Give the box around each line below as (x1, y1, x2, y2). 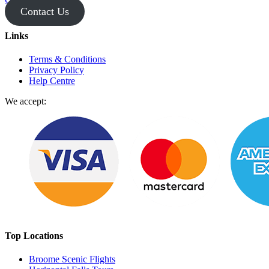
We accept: (5, 96, 46, 107)
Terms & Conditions (29, 54, 106, 65)
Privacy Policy (29, 65, 84, 76)
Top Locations (5, 231, 63, 241)
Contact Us (20, 5, 69, 17)
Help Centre (29, 76, 75, 86)
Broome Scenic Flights (29, 254, 115, 265)
